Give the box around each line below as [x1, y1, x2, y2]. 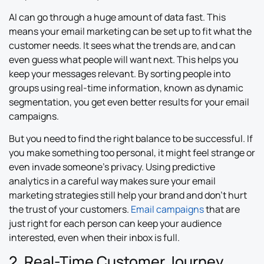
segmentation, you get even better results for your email [9, 95, 249, 108]
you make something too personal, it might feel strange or [9, 146, 255, 160]
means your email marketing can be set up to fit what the [9, 24, 252, 38]
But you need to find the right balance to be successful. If [9, 132, 253, 146]
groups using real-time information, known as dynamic [9, 81, 243, 94]
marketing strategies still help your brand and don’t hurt [9, 189, 247, 202]
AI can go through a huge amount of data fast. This [9, 10, 226, 24]
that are [204, 203, 240, 216]
